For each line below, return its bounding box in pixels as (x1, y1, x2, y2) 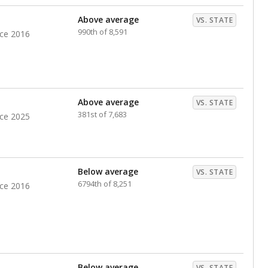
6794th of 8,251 (78, 178, 132, 189)
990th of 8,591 (78, 26, 127, 37)
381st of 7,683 (78, 109, 127, 120)
